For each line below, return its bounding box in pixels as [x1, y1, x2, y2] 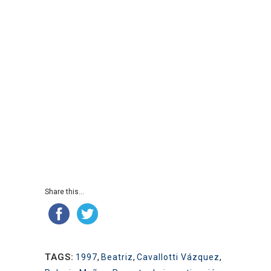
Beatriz [101, 252, 133, 262]
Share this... [45, 188, 84, 196]
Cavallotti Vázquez [137, 252, 220, 262]
